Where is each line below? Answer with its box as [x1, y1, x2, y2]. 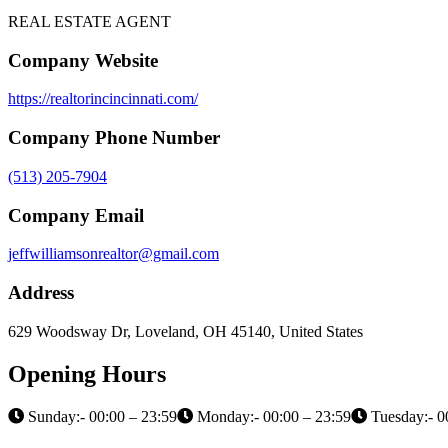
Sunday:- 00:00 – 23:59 [24, 407, 177, 425]
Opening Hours [8, 360, 166, 387]
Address [8, 282, 74, 303]
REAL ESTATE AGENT [8, 12, 171, 30]
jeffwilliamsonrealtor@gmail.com [8, 245, 219, 263]
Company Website [8, 49, 158, 71]
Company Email [8, 204, 144, 226]
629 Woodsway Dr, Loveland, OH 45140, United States [8, 322, 363, 340]
